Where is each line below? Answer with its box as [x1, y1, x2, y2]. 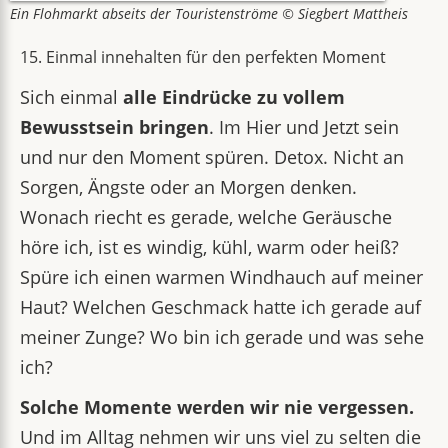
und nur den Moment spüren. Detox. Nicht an [20, 145, 404, 169]
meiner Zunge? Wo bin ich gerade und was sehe [20, 325, 424, 349]
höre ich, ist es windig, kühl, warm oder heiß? [20, 235, 399, 259]
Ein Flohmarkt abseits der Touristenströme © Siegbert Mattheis [10, 5, 408, 23]
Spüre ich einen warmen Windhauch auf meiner [20, 265, 423, 289]
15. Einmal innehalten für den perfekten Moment [20, 46, 386, 68]
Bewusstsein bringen [20, 115, 209, 139]
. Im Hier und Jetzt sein [209, 115, 399, 139]
